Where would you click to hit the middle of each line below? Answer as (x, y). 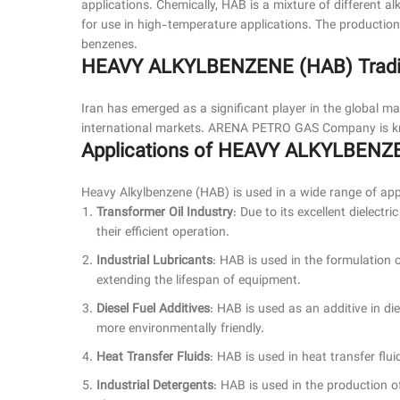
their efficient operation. (163, 233)
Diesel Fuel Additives (153, 310)
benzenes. (109, 46)
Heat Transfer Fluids (153, 358)
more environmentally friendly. (180, 330)
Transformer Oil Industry (165, 214)
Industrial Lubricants (154, 262)
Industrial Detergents (155, 387)
